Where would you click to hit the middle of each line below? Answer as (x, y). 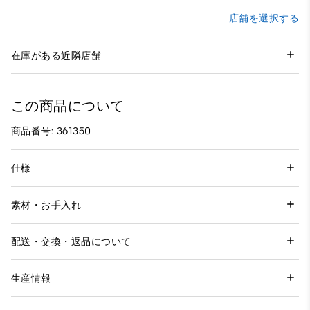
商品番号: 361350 (51, 131)
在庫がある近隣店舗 (56, 55)
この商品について (68, 106)
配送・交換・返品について (71, 241)
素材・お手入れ (46, 205)
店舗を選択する (264, 19)
